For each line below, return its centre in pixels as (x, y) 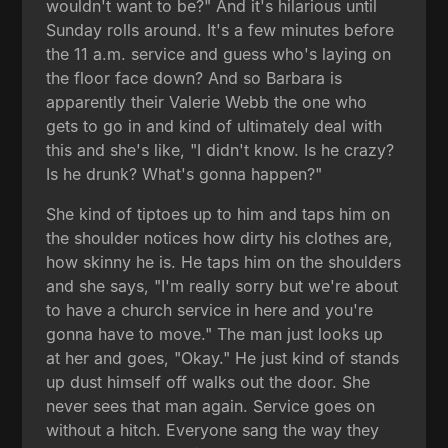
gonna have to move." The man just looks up (215, 333)
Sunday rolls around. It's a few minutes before (220, 29)
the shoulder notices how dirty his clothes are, (220, 237)
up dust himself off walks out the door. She (208, 381)
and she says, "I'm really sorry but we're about (222, 285)
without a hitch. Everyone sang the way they (213, 429)
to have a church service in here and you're (210, 309)
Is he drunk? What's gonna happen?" (184, 173)
